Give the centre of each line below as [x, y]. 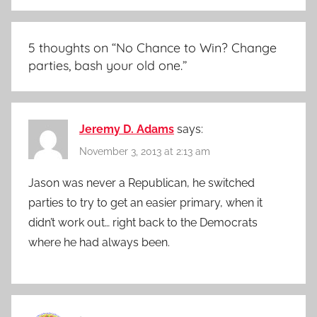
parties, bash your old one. [105, 66]
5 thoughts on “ [72, 48]
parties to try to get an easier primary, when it [145, 202]
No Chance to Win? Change [196, 48]
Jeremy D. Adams [127, 129]
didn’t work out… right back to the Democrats [143, 222]
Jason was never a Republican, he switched [142, 183]
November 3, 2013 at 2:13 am [145, 151]
